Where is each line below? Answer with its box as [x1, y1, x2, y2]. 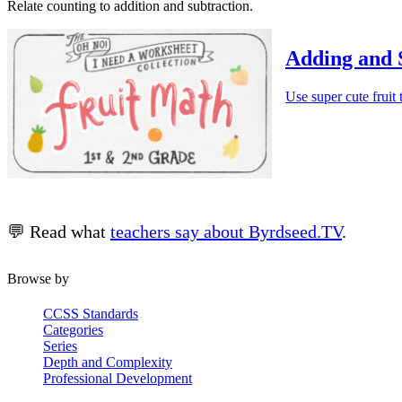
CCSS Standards [43, 305, 138, 321]
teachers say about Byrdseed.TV [110, 221, 342, 241]
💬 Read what [7, 221, 110, 241]
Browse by [7, 270, 69, 286]
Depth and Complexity [43, 354, 172, 370]
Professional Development [43, 370, 192, 386]
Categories [43, 321, 103, 337]
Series [43, 337, 77, 354]
